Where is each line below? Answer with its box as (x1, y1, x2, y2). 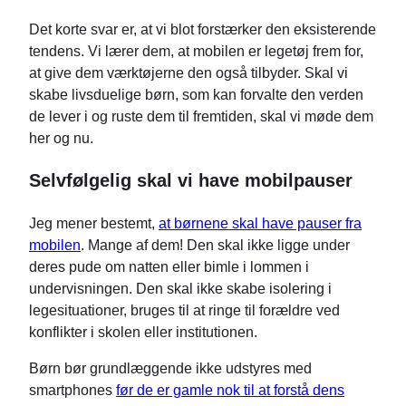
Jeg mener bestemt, (29, 215, 159, 232)
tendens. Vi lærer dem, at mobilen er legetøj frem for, (29, 42, 363, 59)
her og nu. (29, 129, 93, 146)
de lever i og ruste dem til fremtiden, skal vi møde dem (29, 107, 373, 124)
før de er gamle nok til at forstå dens (116, 382, 344, 399)
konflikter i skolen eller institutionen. (29, 324, 257, 341)
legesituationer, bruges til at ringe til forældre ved (29, 302, 340, 319)
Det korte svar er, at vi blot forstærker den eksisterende (29, 20, 376, 37)
